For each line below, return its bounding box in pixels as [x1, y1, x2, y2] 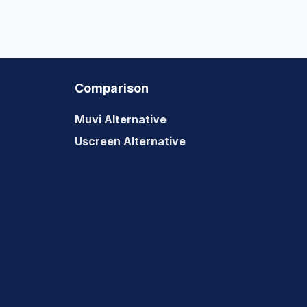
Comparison [75, 81, 149, 95]
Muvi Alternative [75, 112, 167, 126]
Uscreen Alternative [75, 134, 186, 148]
